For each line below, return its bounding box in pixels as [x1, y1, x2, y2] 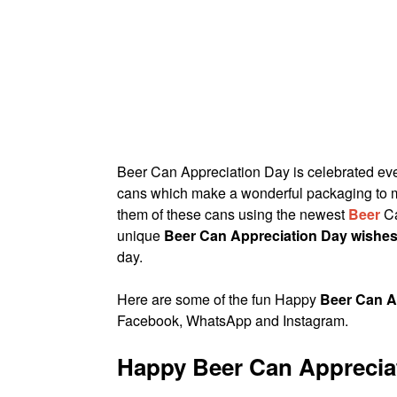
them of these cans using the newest [117, 204, 348, 225]
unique [117, 225, 164, 246]
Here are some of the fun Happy [117, 289, 320, 310]
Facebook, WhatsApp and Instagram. [117, 310, 348, 331]
